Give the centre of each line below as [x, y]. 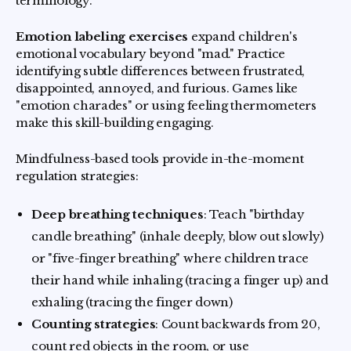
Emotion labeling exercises [102, 36]
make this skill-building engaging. [115, 123]
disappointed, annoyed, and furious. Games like [157, 88]
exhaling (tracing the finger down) [132, 302]
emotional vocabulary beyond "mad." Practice [151, 54]
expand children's [243, 36]
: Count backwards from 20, [238, 324]
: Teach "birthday [254, 214]
